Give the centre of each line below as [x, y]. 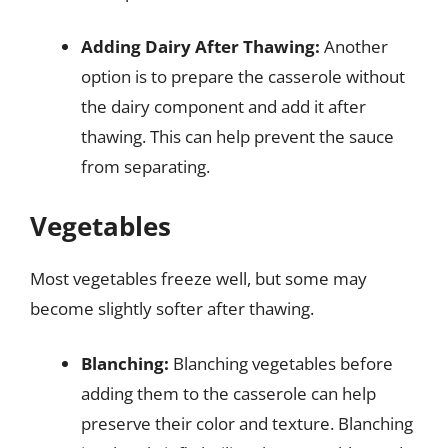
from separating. [145, 166]
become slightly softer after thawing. [172, 308]
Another [354, 46]
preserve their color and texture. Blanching [247, 423]
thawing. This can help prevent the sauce [237, 136]
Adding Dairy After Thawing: [200, 46]
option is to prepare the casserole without [243, 76]
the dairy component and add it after [223, 106]
